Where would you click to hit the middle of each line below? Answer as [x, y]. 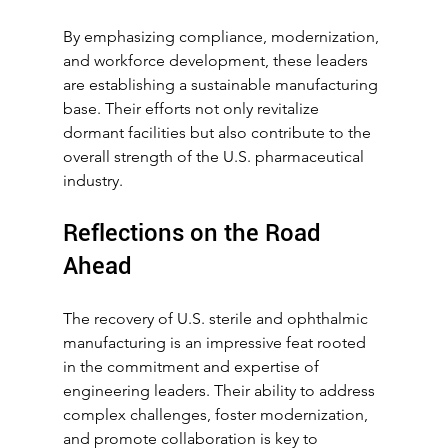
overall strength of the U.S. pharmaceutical [215, 157]
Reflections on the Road [194, 233]
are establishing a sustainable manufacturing [222, 85]
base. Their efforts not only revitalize [192, 109]
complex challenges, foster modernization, [217, 415]
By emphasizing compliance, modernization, [222, 37]
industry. [92, 181]
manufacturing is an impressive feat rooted [216, 343]
